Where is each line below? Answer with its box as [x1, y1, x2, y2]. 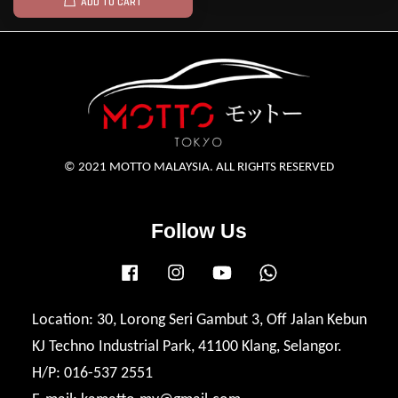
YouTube [235, 264, 280, 278]
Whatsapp [281, 264, 336, 278]
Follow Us [151, 219, 247, 243]
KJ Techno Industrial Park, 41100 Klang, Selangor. [31, 338, 342, 355]
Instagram [188, 264, 243, 278]
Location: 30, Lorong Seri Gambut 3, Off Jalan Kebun [31, 311, 367, 329]
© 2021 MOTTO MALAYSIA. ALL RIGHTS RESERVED [64, 160, 334, 174]
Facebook [142, 264, 194, 278]
